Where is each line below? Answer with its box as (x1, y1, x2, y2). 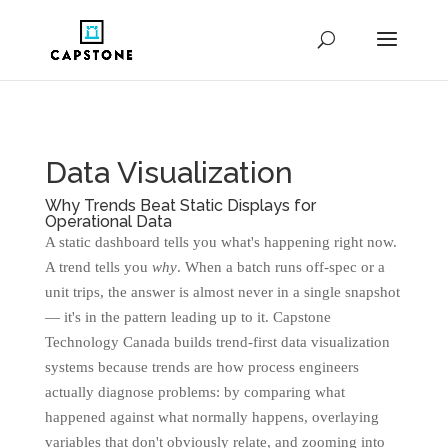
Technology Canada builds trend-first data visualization (44, 334, 390, 350)
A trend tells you (44, 259, 152, 275)
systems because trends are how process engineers (44, 359, 359, 375)
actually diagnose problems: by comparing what (44, 384, 345, 400)
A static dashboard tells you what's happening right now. (44, 234, 397, 250)
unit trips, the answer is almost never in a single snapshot (44, 284, 400, 300)
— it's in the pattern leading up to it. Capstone (44, 309, 331, 325)
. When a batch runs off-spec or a (176, 259, 385, 275)
